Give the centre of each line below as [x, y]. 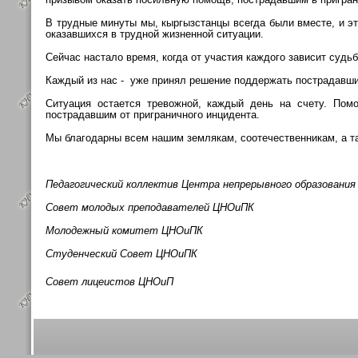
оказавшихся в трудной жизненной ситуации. [155, 34]
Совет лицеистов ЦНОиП [109, 282]
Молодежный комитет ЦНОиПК [124, 231]
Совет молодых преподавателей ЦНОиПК [150, 207]
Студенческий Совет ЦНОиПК [121, 254]
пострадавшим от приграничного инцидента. [153, 115]
